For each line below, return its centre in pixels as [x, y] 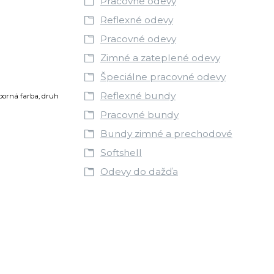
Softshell [121, 152]
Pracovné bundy [139, 114]
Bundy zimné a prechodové [166, 133]
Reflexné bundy [138, 95]
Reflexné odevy [136, 20]
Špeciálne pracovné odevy [163, 76]
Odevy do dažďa [139, 171]
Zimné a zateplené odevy [160, 57]
